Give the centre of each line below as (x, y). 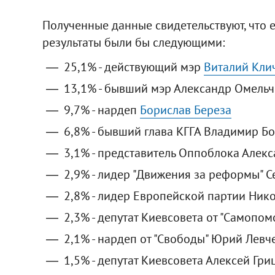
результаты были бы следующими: (133, 42)
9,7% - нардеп (102, 110)
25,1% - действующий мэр (134, 67)
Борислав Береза (185, 110)
